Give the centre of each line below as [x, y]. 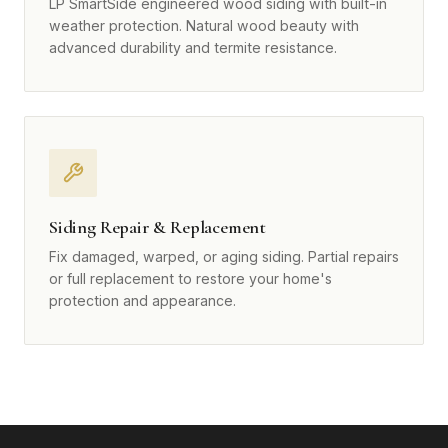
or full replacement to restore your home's [190, 279]
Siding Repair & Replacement [158, 227]
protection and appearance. [142, 301]
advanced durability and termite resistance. [193, 48]
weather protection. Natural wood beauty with [204, 26]
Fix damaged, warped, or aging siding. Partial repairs [224, 257]
